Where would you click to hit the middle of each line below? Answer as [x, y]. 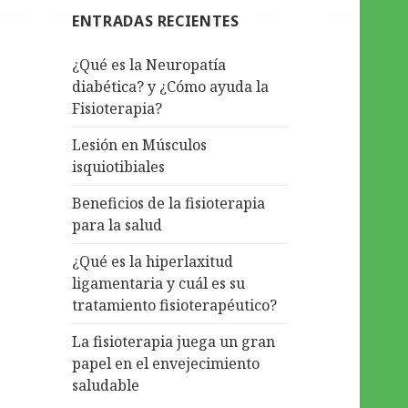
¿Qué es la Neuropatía [149, 65]
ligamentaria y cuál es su [159, 284]
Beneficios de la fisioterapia [169, 204]
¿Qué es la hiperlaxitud [153, 262]
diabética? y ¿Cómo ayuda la [171, 87]
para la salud [117, 225]
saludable [106, 386]
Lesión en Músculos [140, 145]
